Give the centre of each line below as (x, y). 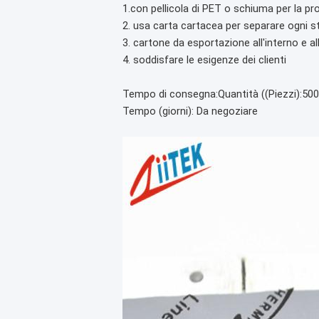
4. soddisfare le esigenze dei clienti (204, 60)
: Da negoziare (225, 111)
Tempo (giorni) (157, 111)
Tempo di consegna (169, 94)
